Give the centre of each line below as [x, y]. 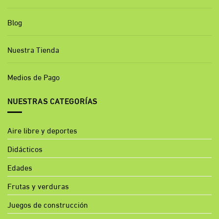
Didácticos [25, 149]
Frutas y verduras [38, 186]
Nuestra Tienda [33, 49]
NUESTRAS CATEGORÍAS [53, 100]
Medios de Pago [33, 76]
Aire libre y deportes [42, 130]
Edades [20, 167]
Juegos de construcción [48, 204]
